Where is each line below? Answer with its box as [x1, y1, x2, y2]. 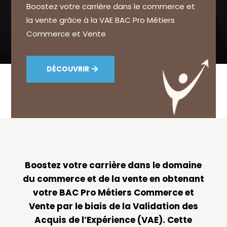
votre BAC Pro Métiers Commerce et [32, 186, 194, 199]
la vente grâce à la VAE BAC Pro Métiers [26, 15, 175, 26]
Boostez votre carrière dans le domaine [25, 159, 202, 172]
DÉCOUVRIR [47, 64, 90, 74]
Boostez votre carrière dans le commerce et [26, 1, 196, 12]
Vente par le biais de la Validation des [28, 200, 198, 213]
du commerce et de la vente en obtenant [22, 173, 204, 185]
